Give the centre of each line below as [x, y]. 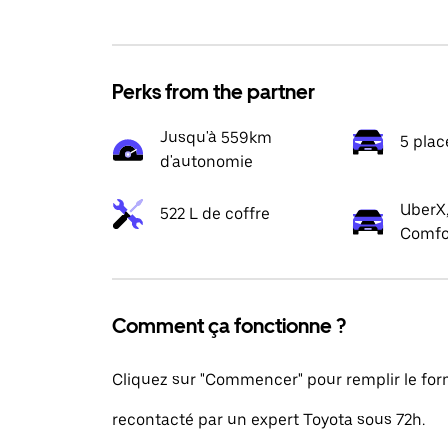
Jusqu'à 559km [216, 137]
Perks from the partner [213, 92]
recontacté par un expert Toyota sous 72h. [268, 419]
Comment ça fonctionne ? [229, 326]
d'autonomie [206, 161]
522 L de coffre [215, 213]
